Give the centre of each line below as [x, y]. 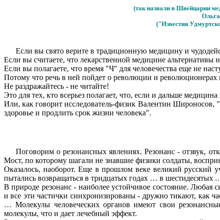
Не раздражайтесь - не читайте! [56, 86]
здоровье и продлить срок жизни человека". [78, 113]
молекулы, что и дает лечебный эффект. [70, 213]
